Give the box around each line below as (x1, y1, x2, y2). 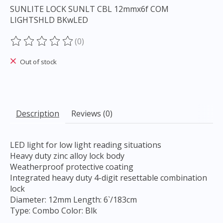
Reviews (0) (71, 108, 112, 119)
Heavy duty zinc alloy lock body (10, 150, 124, 161)
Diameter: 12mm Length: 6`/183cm (10, 194, 137, 205)
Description (16, 108, 59, 119)
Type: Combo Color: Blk (10, 205, 97, 216)
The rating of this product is (10, 41, 117, 52)
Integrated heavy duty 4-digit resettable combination (10, 172, 207, 183)
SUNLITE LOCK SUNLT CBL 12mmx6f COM (10, 3, 169, 15)
